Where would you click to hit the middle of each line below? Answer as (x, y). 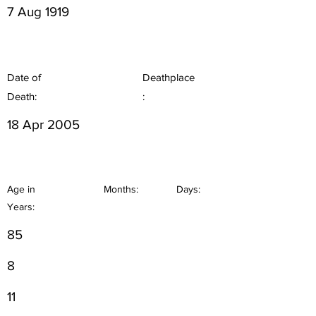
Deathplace (169, 77)
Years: (21, 207)
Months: (121, 189)
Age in (21, 189)
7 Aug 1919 (38, 12)
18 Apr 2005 (43, 124)
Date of (24, 77)
